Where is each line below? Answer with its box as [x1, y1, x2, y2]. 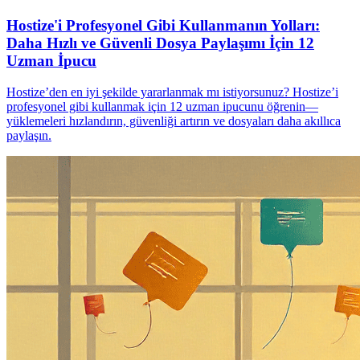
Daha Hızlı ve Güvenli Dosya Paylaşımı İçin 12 [6, 34, 314, 51]
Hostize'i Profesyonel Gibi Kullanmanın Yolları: [6, 16, 320, 34]
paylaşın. [6, 128, 51, 142]
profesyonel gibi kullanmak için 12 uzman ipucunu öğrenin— [6, 99, 318, 113]
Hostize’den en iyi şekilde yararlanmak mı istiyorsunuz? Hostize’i [6, 84, 338, 99]
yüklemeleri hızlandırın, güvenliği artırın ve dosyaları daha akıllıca [6, 113, 341, 128]
